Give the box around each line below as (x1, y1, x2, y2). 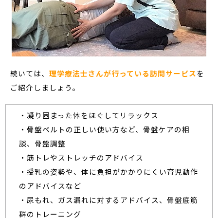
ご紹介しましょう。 (10, 82, 80, 92)
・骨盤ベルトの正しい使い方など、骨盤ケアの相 (18, 124, 190, 135)
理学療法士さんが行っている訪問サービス (49, 68, 197, 78)
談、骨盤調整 (18, 138, 66, 149)
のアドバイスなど (18, 181, 81, 191)
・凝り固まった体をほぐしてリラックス (18, 110, 159, 121)
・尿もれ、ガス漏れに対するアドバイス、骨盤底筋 (18, 195, 198, 205)
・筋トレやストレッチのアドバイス (18, 152, 144, 163)
